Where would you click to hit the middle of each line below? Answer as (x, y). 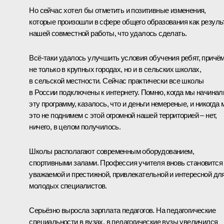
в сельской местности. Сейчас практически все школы (116, 80)
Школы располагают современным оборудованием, (111, 151)
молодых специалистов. (68, 185)
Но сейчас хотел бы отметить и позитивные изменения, (117, 10)
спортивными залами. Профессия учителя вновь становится (126, 162)
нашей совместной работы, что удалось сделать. (108, 33)
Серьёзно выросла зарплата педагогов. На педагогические (122, 210)
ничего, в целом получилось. (75, 126)
